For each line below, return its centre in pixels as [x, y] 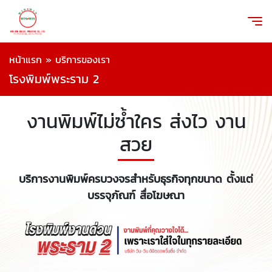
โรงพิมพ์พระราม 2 [54, 79]
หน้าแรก [25, 59]
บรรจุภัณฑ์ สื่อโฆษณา [136, 195]
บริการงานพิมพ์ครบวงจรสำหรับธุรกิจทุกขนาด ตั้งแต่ [136, 179]
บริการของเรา [83, 59]
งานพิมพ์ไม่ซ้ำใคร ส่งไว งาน [136, 121]
